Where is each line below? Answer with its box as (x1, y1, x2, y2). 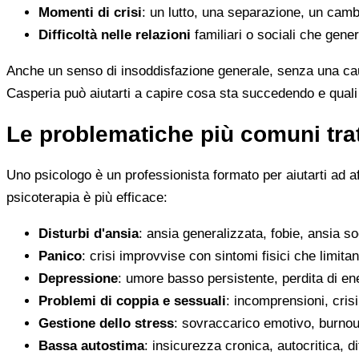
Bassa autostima (38, 338, 144, 354)
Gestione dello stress (38, 316, 174, 332)
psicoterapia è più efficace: (6, 190, 167, 206)
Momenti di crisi (38, 5, 142, 21)
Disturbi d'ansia (38, 226, 139, 242)
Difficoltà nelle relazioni (38, 27, 191, 43)
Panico (38, 248, 82, 264)
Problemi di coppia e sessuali (38, 293, 226, 309)
